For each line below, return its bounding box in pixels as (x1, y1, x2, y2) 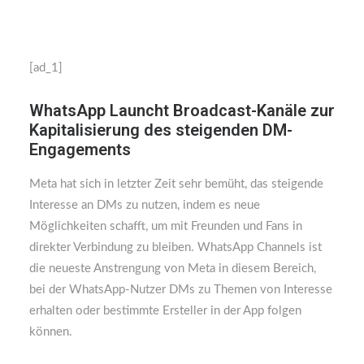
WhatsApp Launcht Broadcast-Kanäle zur (29, 101, 335, 120)
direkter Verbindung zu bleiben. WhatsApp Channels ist (29, 241, 322, 253)
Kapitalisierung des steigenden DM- (29, 120, 292, 140)
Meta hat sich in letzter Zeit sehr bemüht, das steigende (29, 178, 323, 190)
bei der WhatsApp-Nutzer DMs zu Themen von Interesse (29, 284, 332, 296)
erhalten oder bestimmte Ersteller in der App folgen (29, 305, 301, 317)
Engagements (29, 140, 131, 159)
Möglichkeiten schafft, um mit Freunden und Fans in (29, 220, 302, 232)
